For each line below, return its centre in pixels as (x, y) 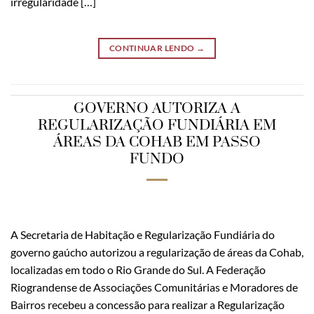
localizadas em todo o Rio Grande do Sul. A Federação (138, 269)
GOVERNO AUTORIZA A (157, 108)
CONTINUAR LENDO (152, 48)
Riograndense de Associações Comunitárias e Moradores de (154, 287)
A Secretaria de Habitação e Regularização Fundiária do (143, 234)
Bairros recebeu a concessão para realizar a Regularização (148, 304)
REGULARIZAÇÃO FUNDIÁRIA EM (157, 125)
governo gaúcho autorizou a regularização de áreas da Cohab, (157, 252)
